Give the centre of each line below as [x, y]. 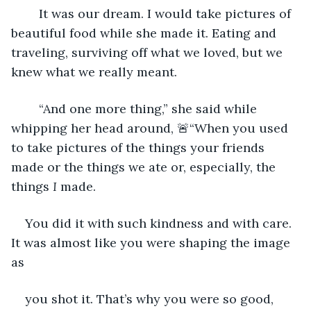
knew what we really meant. [94, 72]
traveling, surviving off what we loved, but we [149, 52]
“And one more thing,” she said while [32, 108]
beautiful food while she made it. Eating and [145, 33]
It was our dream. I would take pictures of [32, 13]
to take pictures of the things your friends [140, 147]
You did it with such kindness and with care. [160, 223]
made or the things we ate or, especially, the [145, 167]
